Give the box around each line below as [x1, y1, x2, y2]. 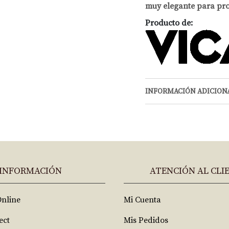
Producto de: [145, 18, 193, 28]
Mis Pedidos [124, 215, 168, 225]
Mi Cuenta [124, 195, 161, 205]
